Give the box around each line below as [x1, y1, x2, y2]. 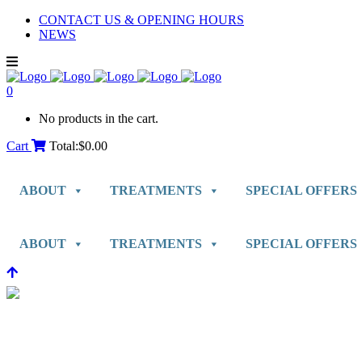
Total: [49, 139, 78, 153]
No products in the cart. [39, 112, 158, 125]
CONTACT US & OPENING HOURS [39, 13, 244, 27]
